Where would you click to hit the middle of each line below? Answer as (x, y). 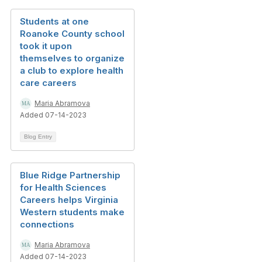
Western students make (72, 212)
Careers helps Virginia (69, 200)
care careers (48, 83)
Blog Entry (38, 137)
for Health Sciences (63, 187)
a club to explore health (72, 70)
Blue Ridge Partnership (70, 175)
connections (47, 224)
